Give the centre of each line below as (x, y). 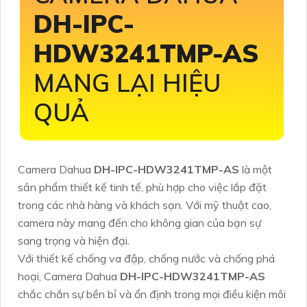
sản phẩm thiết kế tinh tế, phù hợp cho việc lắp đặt (142, 187)
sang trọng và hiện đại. (74, 240)
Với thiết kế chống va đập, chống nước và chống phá (146, 258)
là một (257, 169)
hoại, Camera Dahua (69, 276)
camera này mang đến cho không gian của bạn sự (139, 222)
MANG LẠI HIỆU (127, 82)
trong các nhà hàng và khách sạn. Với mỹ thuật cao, (145, 205)
